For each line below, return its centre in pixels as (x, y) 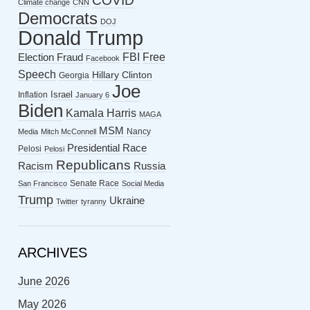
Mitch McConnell (69, 131)
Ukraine (127, 201)
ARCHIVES (53, 253)
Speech (37, 74)
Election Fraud (51, 57)
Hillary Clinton (122, 75)
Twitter (67, 201)
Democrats (58, 18)
